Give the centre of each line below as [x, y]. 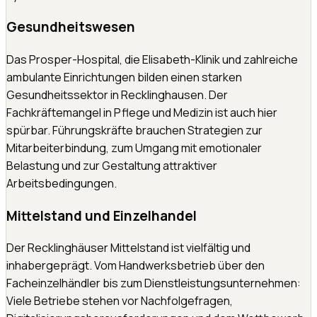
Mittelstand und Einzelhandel [102, 215]
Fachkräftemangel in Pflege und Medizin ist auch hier [142, 113]
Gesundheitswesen [71, 27]
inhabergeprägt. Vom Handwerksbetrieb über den [136, 266]
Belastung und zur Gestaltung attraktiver [112, 166]
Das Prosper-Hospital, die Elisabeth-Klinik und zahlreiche [152, 59]
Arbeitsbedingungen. [62, 183]
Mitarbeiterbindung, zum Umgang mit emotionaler [134, 148]
